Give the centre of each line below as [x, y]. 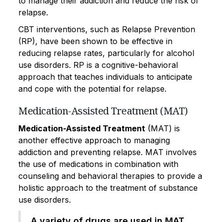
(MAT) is [163, 128]
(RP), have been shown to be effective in [95, 41]
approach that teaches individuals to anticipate [105, 77]
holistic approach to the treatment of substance [108, 188]
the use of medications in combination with [98, 164]
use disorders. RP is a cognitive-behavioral [98, 65]
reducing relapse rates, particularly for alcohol [106, 53]
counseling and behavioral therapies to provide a [110, 176]
